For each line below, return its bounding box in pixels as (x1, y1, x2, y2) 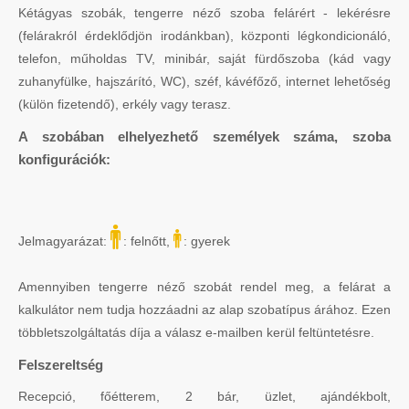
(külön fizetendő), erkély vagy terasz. (18, 96, 231, 111)
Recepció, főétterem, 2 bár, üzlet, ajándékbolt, (18, 388, 391, 404)
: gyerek (184, 233, 230, 248)
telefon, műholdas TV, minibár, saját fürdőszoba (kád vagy (18, 50, 391, 66)
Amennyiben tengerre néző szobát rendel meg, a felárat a (18, 278, 391, 294)
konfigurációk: (18, 151, 110, 167)
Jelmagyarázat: (18, 233, 110, 248)
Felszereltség (18, 356, 103, 372)
